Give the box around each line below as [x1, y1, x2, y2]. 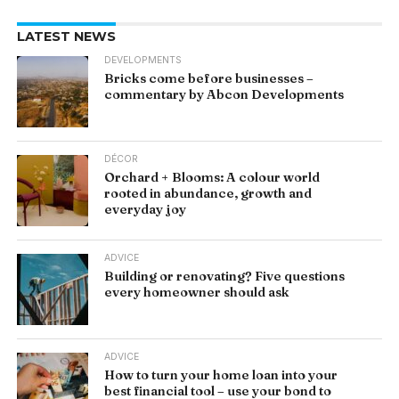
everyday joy [104, 200, 187, 217]
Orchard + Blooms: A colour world [104, 168, 321, 185]
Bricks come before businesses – [104, 69, 314, 86]
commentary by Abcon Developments [104, 85, 345, 102]
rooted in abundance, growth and [104, 184, 313, 201]
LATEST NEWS [16, 28, 116, 45]
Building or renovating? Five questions [104, 267, 346, 284]
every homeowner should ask [104, 283, 290, 300]
